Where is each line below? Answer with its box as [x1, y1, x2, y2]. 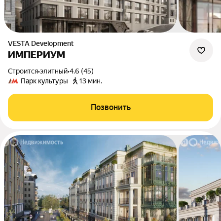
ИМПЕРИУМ [8, 49, 65, 61]
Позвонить [90, 103, 131, 112]
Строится [12, 67, 38, 75]
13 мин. [79, 77, 102, 85]
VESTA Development [13, 39, 74, 47]
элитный [40, 67, 68, 75]
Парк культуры [21, 77, 68, 85]
